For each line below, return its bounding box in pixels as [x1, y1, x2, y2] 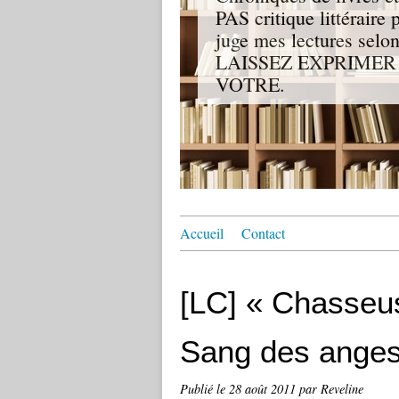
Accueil [180, 224, 224, 242]
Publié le [180, 380, 229, 397]
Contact [241, 224, 285, 242]
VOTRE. [216, 71, 285, 97]
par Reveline [299, 380, 363, 397]
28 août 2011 [229, 380, 299, 397]
